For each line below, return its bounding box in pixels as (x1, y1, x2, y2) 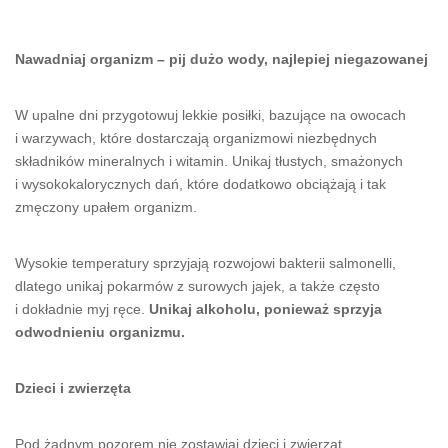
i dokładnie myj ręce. (15, 301, 149, 318)
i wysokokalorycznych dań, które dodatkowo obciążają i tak (15, 176, 386, 193)
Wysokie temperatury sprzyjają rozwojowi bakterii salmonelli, (15, 255, 396, 272)
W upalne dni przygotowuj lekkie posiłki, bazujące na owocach (15, 107, 406, 124)
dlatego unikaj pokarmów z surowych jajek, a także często (15, 278, 380, 295)
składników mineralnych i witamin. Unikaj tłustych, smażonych (15, 153, 403, 170)
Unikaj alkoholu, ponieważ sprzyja (149, 301, 382, 318)
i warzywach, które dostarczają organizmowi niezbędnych (15, 130, 377, 147)
